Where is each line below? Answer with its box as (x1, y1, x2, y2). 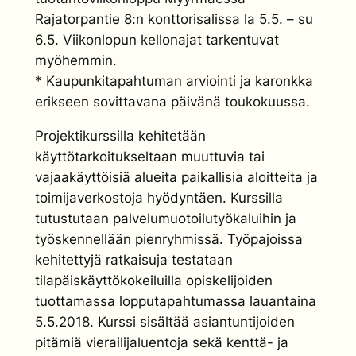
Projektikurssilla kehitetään (35, 127, 206, 144)
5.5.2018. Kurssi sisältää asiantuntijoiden (35, 313, 295, 330)
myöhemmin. (35, 52, 117, 68)
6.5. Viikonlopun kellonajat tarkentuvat (35, 31, 279, 48)
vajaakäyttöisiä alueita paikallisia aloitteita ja (35, 168, 318, 185)
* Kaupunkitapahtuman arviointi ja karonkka (35, 72, 313, 89)
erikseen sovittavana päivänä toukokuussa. (35, 93, 310, 110)
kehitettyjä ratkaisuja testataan (35, 251, 233, 268)
